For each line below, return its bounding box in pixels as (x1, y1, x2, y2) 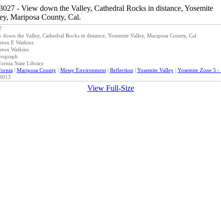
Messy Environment (60, 67, 106, 73)
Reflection (110, 67, 133, 73)
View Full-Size (87, 84, 134, 92)
